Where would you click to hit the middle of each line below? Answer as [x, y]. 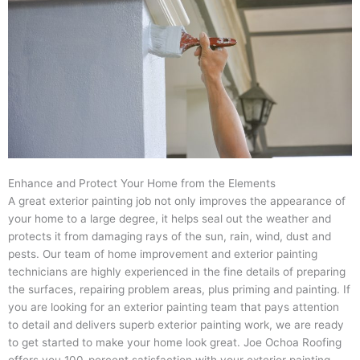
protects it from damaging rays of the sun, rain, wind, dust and [170, 236]
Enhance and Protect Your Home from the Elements [142, 183]
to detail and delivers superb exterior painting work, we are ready [176, 324]
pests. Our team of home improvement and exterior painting [163, 254]
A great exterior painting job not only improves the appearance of [177, 200]
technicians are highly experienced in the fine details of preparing [177, 271]
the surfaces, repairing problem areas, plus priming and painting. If [179, 289]
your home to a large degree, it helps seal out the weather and [170, 218]
